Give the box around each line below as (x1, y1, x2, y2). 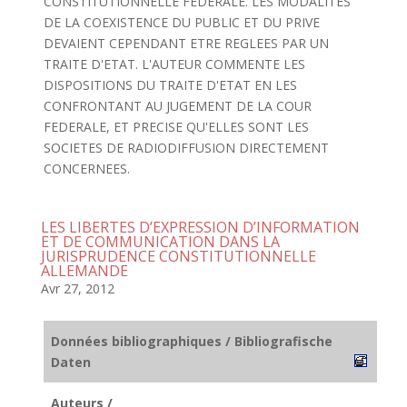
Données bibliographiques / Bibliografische (51, 333, 333, 350)
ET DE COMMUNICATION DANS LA (40, 232, 280, 252)
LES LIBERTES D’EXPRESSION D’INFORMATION (40, 217, 360, 237)
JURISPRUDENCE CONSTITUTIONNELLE (40, 246, 316, 266)
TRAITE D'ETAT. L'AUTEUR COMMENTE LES (43, 55, 305, 73)
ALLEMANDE (40, 261, 128, 281)
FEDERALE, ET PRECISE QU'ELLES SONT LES (43, 118, 309, 135)
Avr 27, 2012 (40, 280, 114, 297)
